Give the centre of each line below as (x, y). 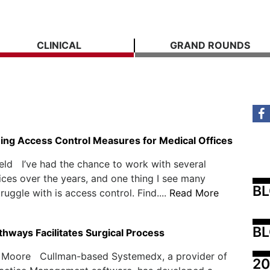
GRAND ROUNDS (210, 45)
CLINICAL (59, 45)
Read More (194, 193)
